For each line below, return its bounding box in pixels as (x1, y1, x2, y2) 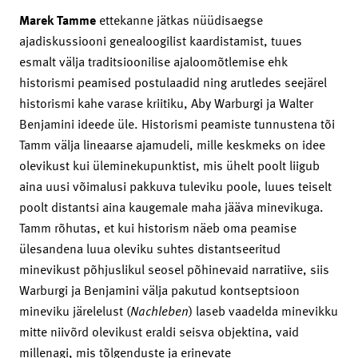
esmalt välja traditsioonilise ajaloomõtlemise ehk (19, 51, 288, 71)
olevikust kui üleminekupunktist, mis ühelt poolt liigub (19, 155, 320, 175)
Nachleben (130, 300, 189, 320)
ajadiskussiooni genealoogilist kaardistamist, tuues (19, 30, 302, 50)
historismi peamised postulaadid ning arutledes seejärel (19, 72, 327, 92)
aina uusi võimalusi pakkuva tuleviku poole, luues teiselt (19, 176, 332, 196)
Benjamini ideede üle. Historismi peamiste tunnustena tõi (19, 113, 335, 133)
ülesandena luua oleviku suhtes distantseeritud (19, 238, 280, 258)
